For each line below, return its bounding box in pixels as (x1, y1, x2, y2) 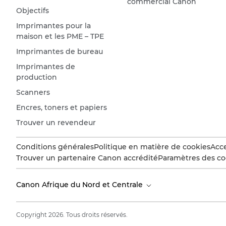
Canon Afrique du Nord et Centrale (16, 180, 145, 190)
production (16, 72, 57, 82)
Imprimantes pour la (16, 21, 91, 30)
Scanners (16, 87, 50, 97)
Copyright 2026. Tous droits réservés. (16, 210, 128, 218)
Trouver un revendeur (16, 118, 96, 127)
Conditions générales (16, 142, 94, 151)
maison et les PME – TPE (16, 31, 104, 41)
